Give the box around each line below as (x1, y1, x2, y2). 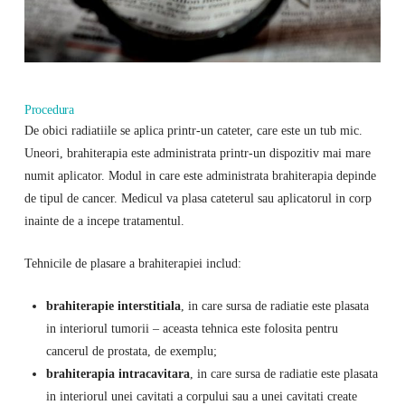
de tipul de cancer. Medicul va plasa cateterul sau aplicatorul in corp (24, 191, 372, 206)
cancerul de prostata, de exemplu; (45, 343, 217, 358)
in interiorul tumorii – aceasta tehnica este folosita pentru (45, 320, 338, 335)
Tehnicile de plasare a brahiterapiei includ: (24, 256, 241, 270)
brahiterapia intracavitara (45, 365, 190, 381)
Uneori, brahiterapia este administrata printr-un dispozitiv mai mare (24, 146, 371, 161)
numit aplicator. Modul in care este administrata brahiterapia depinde (24, 168, 376, 184)
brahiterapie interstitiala (45, 297, 181, 313)
